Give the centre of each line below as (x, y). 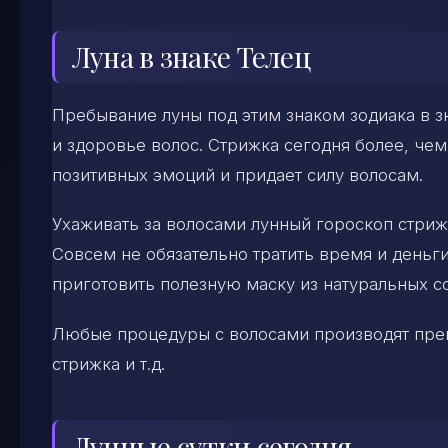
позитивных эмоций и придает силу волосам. (237, 175)
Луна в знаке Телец (191, 57)
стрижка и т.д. (108, 363)
